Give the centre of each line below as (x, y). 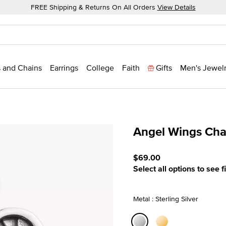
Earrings (64, 68)
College (100, 68)
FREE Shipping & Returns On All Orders (94, 7)
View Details (176, 7)
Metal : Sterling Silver (166, 199)
